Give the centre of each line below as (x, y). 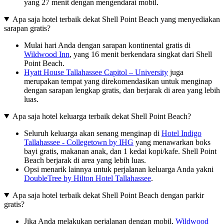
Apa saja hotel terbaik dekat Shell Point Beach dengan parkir (108, 195)
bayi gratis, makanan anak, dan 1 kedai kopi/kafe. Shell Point (120, 151)
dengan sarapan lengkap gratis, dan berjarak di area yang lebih (122, 90)
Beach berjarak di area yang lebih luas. (85, 160)
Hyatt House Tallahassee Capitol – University (96, 72)
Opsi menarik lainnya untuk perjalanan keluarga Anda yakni (119, 169)
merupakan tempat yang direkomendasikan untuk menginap (118, 81)
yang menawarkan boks (172, 142)
